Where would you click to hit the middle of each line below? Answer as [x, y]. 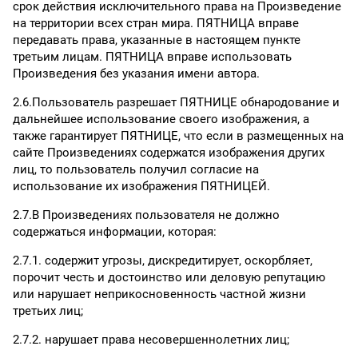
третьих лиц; [48, 311]
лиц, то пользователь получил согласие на [136, 169]
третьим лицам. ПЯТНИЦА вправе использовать [152, 57]
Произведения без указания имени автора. [136, 74]
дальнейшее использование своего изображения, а [161, 119]
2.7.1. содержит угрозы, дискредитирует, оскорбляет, [163, 261]
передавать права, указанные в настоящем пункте [157, 40]
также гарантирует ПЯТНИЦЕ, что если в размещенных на [178, 136]
